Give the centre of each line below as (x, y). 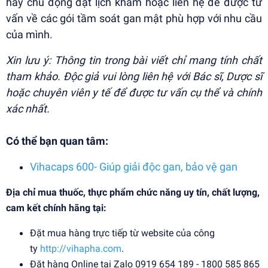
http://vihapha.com (81, 249)
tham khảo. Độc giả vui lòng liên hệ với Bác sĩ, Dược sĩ (134, 77)
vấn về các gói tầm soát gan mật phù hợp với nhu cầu (134, 19)
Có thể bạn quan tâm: (57, 141)
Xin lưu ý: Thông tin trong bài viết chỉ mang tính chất (134, 60)
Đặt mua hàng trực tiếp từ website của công (122, 233)
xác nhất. (28, 109)
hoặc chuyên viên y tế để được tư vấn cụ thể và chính (134, 93)
